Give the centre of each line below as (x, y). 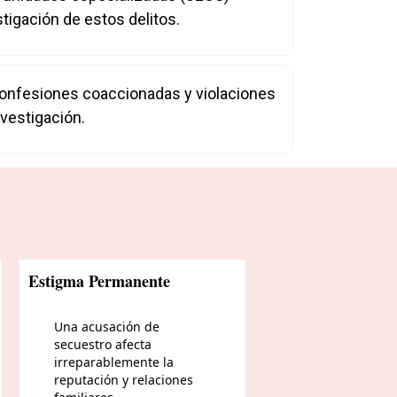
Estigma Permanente (100, 281)
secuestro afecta (102, 344)
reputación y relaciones (123, 380)
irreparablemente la (113, 362)
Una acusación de (106, 327)
